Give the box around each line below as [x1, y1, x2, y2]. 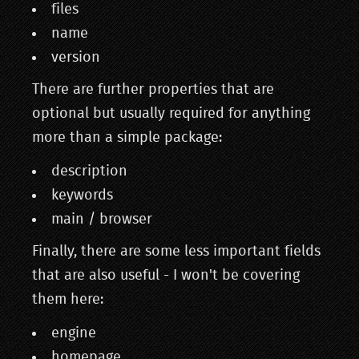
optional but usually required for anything [32, 107, 310, 121]
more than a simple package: [32, 131, 222, 145]
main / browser [51, 212, 152, 227]
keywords [51, 188, 113, 203]
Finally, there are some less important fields [32, 244, 321, 259]
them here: [32, 292, 103, 307]
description [51, 164, 127, 179]
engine [51, 326, 96, 341]
